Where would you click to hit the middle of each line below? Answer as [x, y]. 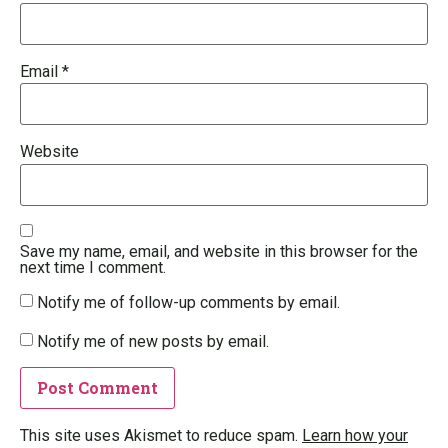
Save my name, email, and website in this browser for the [219, 252]
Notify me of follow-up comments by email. [188, 303]
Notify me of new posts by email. [153, 341]
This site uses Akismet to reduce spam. [161, 435]
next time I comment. [93, 268]
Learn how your [355, 435]
